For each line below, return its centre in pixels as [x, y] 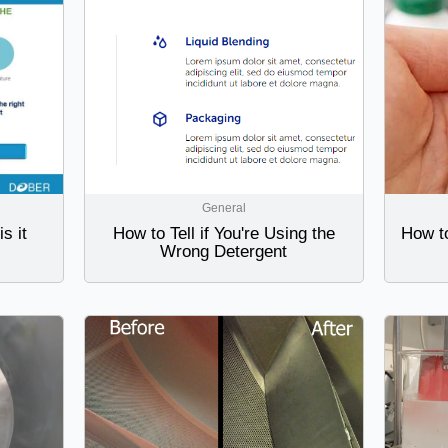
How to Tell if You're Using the [223, 234]
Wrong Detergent [224, 252]
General [223, 208]
